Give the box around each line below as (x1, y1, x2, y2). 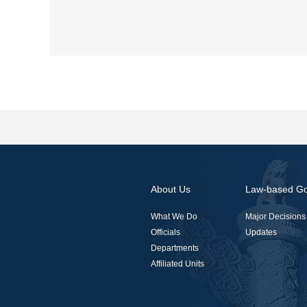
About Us (151, 184, 191, 195)
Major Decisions (245, 212, 306, 221)
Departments (151, 243, 199, 253)
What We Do (151, 212, 197, 221)
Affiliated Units (151, 259, 204, 269)
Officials (151, 228, 180, 237)
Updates (245, 228, 277, 237)
